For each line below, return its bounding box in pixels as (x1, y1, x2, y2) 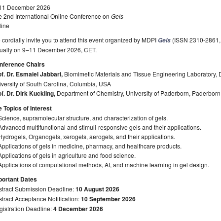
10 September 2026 (81, 194, 136, 203)
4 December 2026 (53, 204, 103, 213)
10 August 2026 (75, 184, 119, 193)
